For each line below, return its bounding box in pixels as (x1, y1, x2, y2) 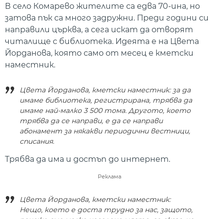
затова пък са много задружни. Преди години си (5, 13, 209, 23)
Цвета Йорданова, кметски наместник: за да (20, 85, 191, 94)
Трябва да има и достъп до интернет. (5, 154, 170, 164)
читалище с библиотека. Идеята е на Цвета (5, 37, 199, 46)
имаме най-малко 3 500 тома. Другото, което (20, 106, 191, 115)
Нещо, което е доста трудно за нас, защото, (20, 205, 193, 214)
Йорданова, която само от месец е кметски (5, 48, 194, 58)
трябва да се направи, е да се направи (20, 116, 163, 125)
